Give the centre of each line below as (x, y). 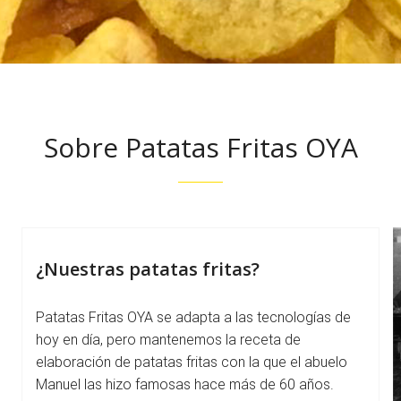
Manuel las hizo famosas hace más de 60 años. (185, 384)
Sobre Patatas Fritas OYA (200, 147)
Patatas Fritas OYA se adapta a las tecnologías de (193, 317)
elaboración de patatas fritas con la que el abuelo (192, 362)
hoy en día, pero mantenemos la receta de (168, 340)
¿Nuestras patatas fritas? (148, 269)
